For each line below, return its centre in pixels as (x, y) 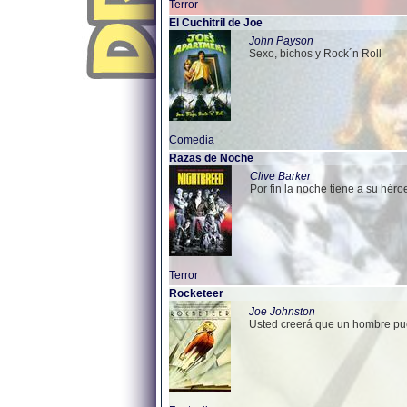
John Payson (281, 41)
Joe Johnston (282, 312)
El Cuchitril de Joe (216, 23)
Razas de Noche (211, 158)
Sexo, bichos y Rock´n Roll (315, 54)
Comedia (192, 140)
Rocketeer (196, 293)
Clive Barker (280, 176)
